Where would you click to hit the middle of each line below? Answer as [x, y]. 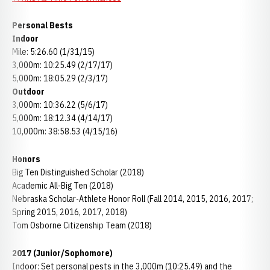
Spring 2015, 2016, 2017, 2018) [70, 212]
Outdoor [28, 92]
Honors [27, 159]
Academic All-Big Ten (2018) [63, 186]
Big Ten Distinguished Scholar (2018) [78, 172]
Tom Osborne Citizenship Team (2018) [82, 225]
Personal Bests [42, 25]
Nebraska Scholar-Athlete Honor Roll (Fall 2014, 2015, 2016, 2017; [133, 199]
